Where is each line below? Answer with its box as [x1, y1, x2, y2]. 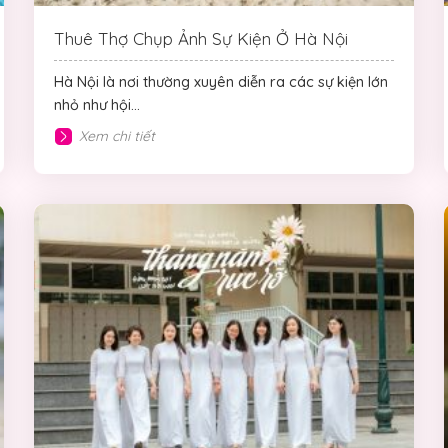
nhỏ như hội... [54, 96, 140, 115]
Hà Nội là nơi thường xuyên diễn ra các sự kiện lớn [54, 73, 388, 92]
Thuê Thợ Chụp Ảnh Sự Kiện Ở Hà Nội [54, 28, 348, 50]
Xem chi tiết [79, 127, 155, 146]
